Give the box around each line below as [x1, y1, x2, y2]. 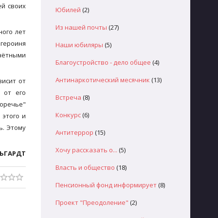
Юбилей [55, 5, 81, 14]
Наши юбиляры [55, 40, 103, 49]
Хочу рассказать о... [55, 145, 117, 154]
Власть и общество [55, 163, 115, 172]
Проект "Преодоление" [55, 198, 128, 207]
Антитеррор [55, 128, 93, 137]
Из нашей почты [55, 23, 107, 32]
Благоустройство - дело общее [55, 58, 151, 67]
